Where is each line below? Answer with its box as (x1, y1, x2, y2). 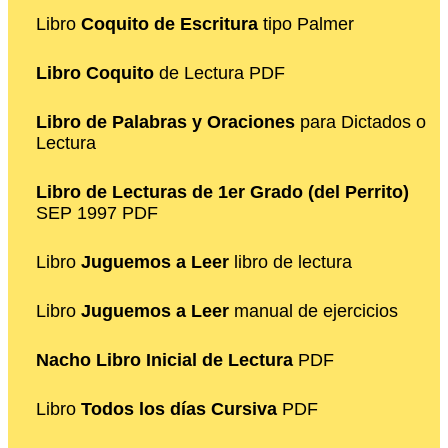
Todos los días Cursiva (81, 399, 277, 420)
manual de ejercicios (229, 301, 398, 322)
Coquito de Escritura (81, 14, 258, 35)
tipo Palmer (258, 14, 354, 35)
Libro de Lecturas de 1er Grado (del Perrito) (36, 182, 409, 203)
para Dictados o (295, 112, 426, 133)
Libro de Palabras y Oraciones (36, 112, 295, 133)
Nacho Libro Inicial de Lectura (36, 350, 293, 371)
